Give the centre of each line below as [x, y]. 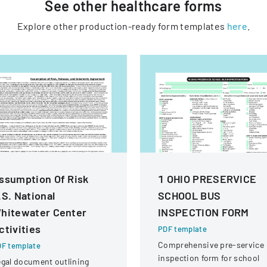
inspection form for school [209, 258]
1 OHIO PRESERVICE [207, 179]
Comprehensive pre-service [211, 245]
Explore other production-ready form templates [121, 26]
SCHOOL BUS [190, 195]
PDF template [182, 229]
